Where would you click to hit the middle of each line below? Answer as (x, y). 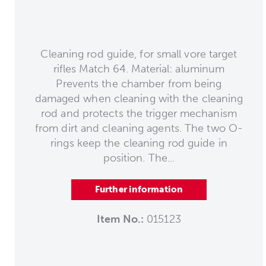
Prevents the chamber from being (139, 83)
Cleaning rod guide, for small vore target (139, 54)
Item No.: (121, 219)
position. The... (139, 158)
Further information (139, 189)
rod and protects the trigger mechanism (139, 113)
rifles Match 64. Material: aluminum (139, 69)
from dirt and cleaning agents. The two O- (139, 128)
